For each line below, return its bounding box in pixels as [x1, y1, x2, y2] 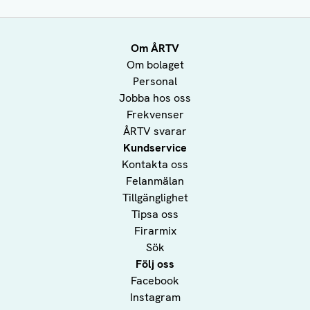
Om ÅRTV [131, 41, 179, 56]
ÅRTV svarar [123, 124, 187, 139]
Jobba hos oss [119, 91, 191, 106]
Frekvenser [126, 107, 184, 122]
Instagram [129, 290, 181, 305]
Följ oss [136, 257, 174, 272]
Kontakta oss [122, 157, 188, 172]
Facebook [131, 273, 179, 289]
